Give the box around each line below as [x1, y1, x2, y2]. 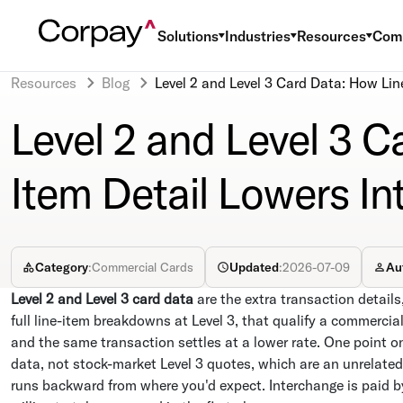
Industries [225, 26, 291, 45]
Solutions [157, 26, 219, 45]
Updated [229, 259, 279, 275]
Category [35, 259, 88, 275]
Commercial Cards [92, 259, 193, 275]
